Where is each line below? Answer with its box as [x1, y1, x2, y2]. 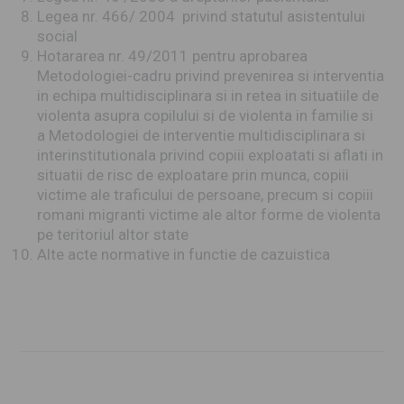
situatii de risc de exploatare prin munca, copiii [36, 166, 349, 184]
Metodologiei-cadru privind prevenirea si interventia [36, 67, 384, 85]
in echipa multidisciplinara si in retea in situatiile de [36, 87, 379, 105]
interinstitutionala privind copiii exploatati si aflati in [36, 146, 383, 164]
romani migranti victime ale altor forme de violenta [36, 206, 381, 224]
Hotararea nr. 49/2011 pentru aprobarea [36, 47, 308, 65]
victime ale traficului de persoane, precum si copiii [36, 186, 373, 204]
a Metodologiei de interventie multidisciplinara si [36, 126, 365, 144]
